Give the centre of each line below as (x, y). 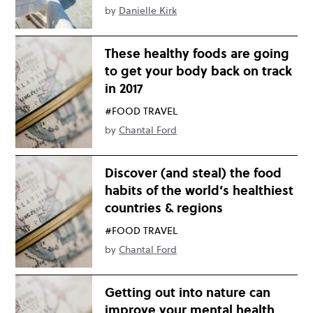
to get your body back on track (198, 71)
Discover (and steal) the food (193, 173)
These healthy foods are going (197, 53)
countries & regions (164, 208)
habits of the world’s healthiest (199, 190)
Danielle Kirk (148, 10)
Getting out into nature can (188, 292)
